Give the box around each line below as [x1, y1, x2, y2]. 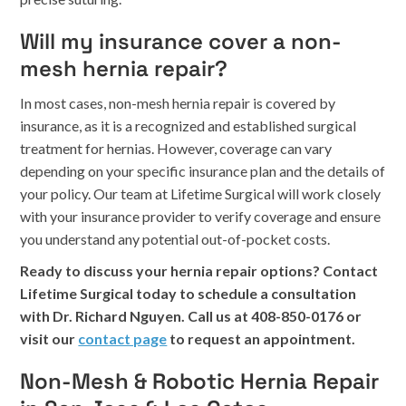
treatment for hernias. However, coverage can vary [20, 140, 333, 157]
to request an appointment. [167, 330, 356, 347]
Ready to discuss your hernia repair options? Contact [20, 262, 379, 279]
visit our [20, 330, 79, 347]
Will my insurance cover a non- [20, 27, 343, 55]
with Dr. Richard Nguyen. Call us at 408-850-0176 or [20, 307, 362, 324]
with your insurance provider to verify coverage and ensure [20, 208, 382, 225]
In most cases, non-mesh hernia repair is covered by [20, 94, 336, 111]
